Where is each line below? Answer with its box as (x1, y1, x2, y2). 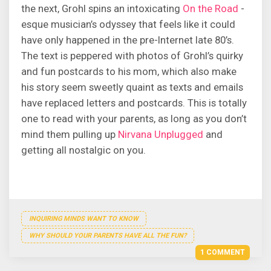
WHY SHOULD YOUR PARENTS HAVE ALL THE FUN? (29, 232, 186, 240)
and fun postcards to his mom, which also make (21, 65, 237, 77)
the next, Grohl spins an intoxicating (21, 2, 183, 15)
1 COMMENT (200, 248, 245, 256)
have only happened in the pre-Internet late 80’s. (21, 34, 234, 46)
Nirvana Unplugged (118, 128, 203, 140)
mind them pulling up (21, 128, 118, 140)
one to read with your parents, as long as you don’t (21, 113, 247, 125)
